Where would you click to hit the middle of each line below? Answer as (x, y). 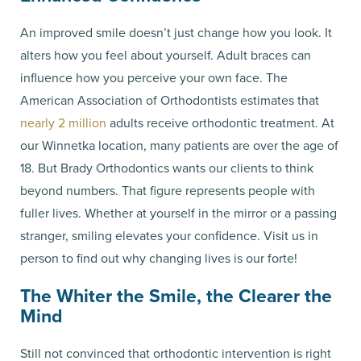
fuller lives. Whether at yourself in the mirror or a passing (178, 214)
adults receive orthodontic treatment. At (220, 123)
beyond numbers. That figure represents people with (168, 191)
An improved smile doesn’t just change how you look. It (176, 33)
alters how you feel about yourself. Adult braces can (166, 56)
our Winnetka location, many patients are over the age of (179, 146)
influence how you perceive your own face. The (154, 78)
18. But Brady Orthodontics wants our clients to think (167, 168)
